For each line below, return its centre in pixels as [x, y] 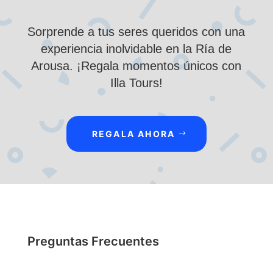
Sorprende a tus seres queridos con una [136, 32]
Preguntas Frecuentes [93, 241]
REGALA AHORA [133, 134]
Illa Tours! [136, 83]
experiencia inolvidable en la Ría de [136, 49]
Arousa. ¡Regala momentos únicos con [136, 66]
